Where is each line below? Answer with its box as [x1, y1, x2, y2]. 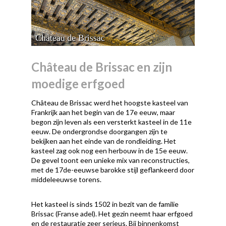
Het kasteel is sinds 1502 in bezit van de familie [31, 199, 179, 208]
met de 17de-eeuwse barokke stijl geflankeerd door [31, 165, 195, 174]
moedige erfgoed [31, 76, 125, 91]
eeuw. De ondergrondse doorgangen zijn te [31, 127, 168, 136]
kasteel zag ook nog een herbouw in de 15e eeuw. [31, 146, 188, 155]
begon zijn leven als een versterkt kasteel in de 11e [31, 117, 192, 126]
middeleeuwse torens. [31, 175, 102, 184]
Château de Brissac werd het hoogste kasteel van [31, 98, 189, 107]
